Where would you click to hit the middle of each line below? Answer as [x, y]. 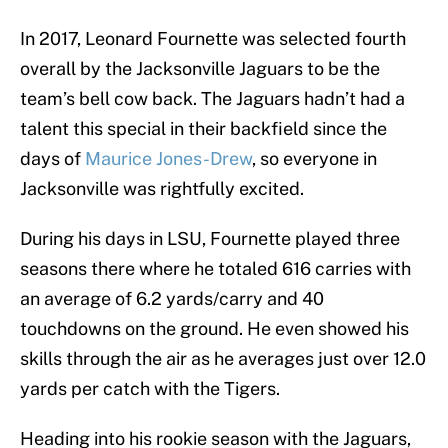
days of [52, 159]
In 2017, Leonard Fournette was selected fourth [213, 39]
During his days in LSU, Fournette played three [210, 239]
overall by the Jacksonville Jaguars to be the [200, 69]
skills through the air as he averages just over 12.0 [223, 359]
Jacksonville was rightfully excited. [162, 189]
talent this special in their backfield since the [203, 129]
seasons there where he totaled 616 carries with [215, 269]
